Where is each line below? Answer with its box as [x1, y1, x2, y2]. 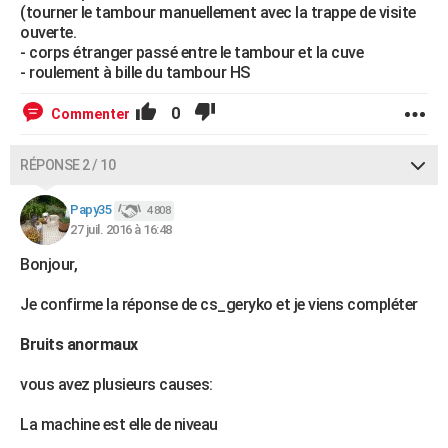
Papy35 [70, 202, 111, 218]
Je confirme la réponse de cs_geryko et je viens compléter [20, 295, 418, 314]
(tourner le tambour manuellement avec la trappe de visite [20, 3, 416, 22]
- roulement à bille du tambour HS [20, 63, 250, 82]
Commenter [51, 106, 130, 122]
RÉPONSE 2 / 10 [20, 157, 115, 173]
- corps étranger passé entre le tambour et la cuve [20, 43, 363, 62]
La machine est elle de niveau [20, 415, 218, 434]
